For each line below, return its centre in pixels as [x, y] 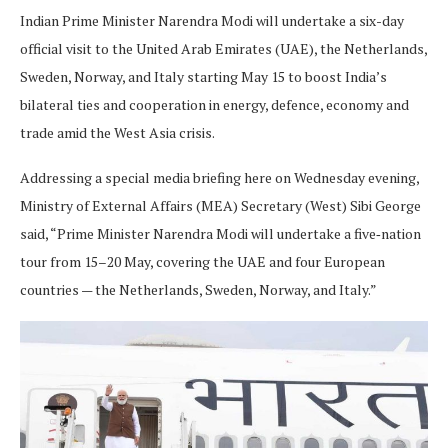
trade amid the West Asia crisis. [117, 132]
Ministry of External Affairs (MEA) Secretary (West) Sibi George [220, 205]
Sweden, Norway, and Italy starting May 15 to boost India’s [203, 76]
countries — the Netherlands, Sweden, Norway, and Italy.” [198, 289]
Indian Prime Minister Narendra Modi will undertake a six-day [212, 20]
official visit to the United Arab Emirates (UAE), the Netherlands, [223, 48]
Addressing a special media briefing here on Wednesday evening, [219, 177]
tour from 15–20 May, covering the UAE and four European [202, 261]
